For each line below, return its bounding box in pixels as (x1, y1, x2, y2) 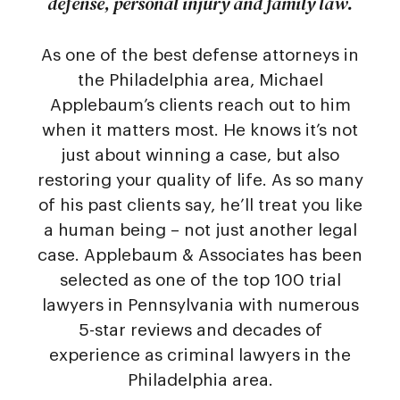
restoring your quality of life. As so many (37, 171, 363, 188)
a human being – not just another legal (43, 221, 357, 238)
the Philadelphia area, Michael (77, 71, 323, 88)
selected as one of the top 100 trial (59, 271, 341, 288)
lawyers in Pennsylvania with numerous (41, 296, 359, 313)
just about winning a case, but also (61, 146, 339, 163)
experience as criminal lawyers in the (49, 346, 351, 363)
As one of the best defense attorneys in (41, 46, 359, 63)
